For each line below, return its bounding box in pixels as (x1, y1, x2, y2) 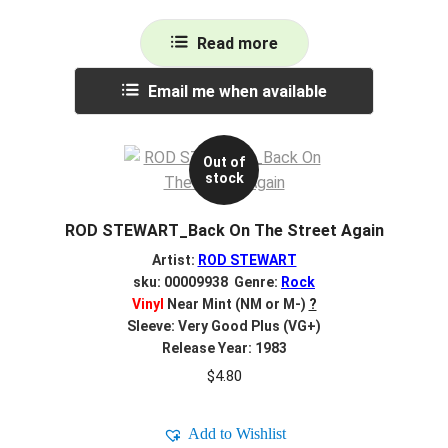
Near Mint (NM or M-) (163, 295, 306, 312)
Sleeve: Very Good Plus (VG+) (127, 317, 321, 334)
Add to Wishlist (187, 425, 286, 443)
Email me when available (147, 82, 327, 102)
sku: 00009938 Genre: (133, 273, 281, 290)
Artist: (151, 251, 198, 268)
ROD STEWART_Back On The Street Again (64, 220, 384, 240)
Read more (196, 34, 278, 54)
